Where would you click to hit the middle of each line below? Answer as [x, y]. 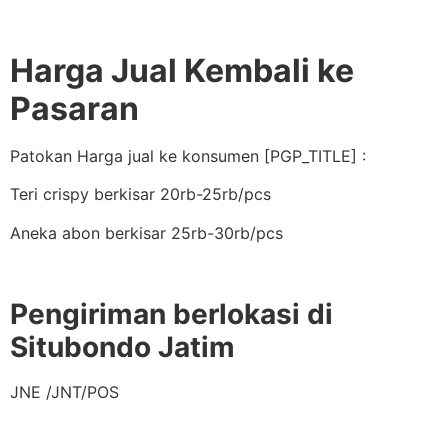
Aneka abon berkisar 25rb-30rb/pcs [146, 232]
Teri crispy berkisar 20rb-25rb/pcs [140, 194]
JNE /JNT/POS [64, 391]
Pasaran [74, 108]
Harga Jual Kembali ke [182, 70]
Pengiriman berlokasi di [171, 313]
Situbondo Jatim [122, 346]
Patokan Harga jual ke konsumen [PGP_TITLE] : [188, 155]
